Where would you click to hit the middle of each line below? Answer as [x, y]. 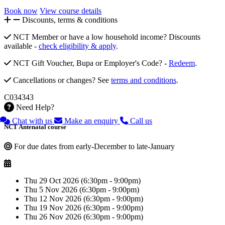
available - [21, 46]
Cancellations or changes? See [62, 80]
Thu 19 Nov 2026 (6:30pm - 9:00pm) [84, 208]
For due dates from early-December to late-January [94, 147]
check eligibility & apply [77, 46]
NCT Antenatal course [35, 127]
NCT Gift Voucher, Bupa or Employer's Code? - [91, 63]
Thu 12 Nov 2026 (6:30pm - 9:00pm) [84, 199]
